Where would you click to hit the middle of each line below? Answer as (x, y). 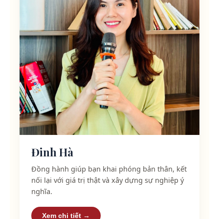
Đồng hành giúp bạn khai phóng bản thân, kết (109, 168)
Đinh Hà (52, 152)
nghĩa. (42, 191)
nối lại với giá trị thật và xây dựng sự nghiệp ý (108, 180)
